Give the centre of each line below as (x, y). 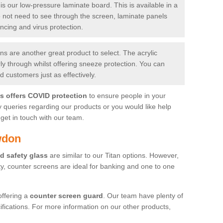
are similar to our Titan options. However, (113, 155)
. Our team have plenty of (143, 195)
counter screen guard (66, 195)
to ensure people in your (126, 95)
